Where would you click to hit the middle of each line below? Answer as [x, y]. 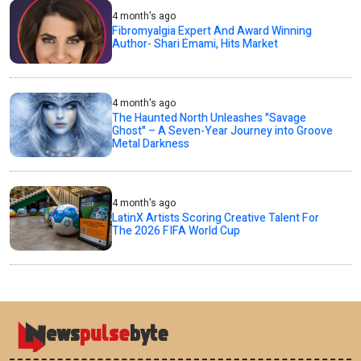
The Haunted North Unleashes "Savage [210, 118]
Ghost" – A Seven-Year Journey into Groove [223, 131]
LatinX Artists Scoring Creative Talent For [216, 218]
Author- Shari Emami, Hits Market [195, 44]
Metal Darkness [151, 144]
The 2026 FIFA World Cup [176, 231]
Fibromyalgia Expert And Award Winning [212, 31]
